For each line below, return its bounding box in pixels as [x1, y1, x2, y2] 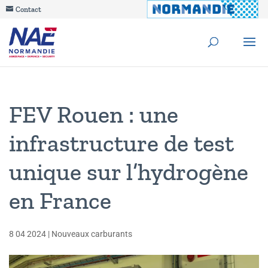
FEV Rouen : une [9, 100, 178, 129]
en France [9, 186, 111, 215]
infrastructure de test [9, 129, 234, 157]
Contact [16, 5, 41, 14]
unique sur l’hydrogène [9, 157, 248, 186]
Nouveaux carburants [51, 229, 132, 239]
